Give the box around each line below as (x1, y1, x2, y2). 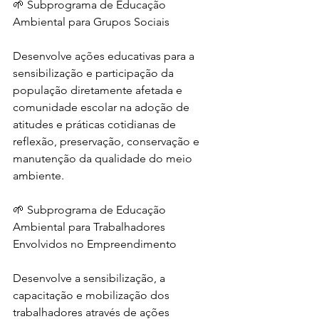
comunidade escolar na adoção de (13, 100, 192, 114)
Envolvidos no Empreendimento (13, 237, 177, 251)
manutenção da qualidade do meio (13, 152, 195, 165)
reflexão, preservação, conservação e (13, 135, 202, 148)
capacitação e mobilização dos (13, 288, 172, 302)
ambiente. (13, 169, 64, 182)
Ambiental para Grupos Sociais (13, 15, 169, 28)
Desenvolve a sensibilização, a (13, 271, 168, 285)
